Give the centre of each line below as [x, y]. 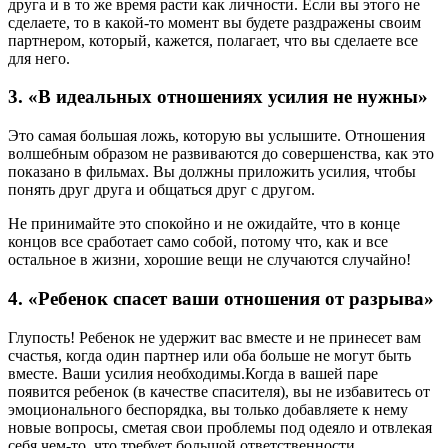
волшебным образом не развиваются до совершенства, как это [221, 154]
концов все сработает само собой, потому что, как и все [198, 242]
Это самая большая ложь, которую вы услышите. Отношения [216, 136]
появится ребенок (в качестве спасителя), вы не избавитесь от [219, 391]
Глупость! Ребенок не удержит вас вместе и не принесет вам [214, 337]
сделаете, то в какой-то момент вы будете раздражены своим [214, 22]
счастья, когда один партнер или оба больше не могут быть [209, 355]
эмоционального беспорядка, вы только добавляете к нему [208, 409]
